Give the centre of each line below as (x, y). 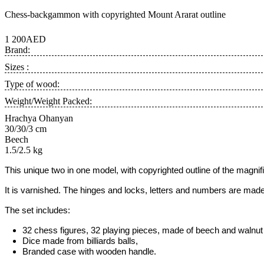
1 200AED (25, 39)
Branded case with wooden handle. (89, 252)
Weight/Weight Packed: (48, 101)
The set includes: (37, 210)
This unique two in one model (60, 170)
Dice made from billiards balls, (80, 241)
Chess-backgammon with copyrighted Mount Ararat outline (115, 14)
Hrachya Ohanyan (39, 118)
